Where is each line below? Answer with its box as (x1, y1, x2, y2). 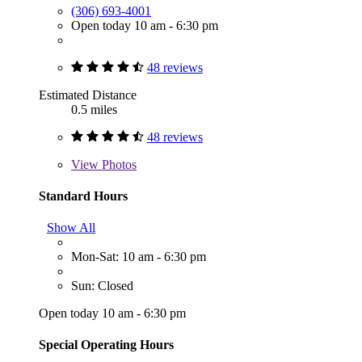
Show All (47, 221, 95, 235)
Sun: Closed (71, 279, 133, 293)
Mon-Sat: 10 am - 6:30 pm (71, 250, 206, 264)
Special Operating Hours (39, 338, 174, 352)
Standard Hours (39, 188, 128, 203)
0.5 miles (71, 102, 117, 116)
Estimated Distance (39, 87, 137, 102)
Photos (99, 157, 137, 171)
